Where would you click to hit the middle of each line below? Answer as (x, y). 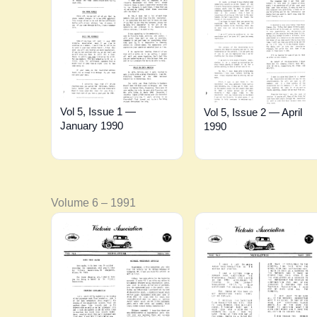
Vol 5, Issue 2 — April (253, 112)
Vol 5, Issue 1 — (98, 111)
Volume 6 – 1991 (93, 202)
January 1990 (92, 125)
